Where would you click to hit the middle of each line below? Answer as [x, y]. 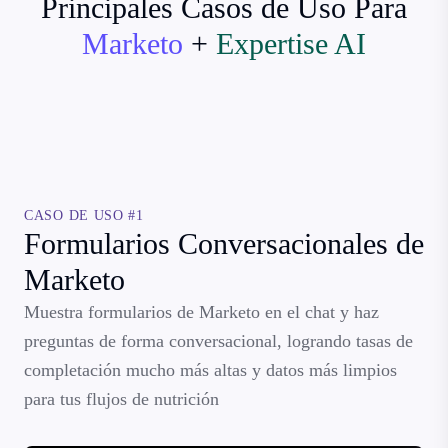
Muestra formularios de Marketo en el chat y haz [201, 311]
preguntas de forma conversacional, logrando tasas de [218, 340]
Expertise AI [291, 43]
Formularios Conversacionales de [224, 243]
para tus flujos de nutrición [121, 398]
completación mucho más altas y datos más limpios [210, 369]
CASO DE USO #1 [84, 215]
